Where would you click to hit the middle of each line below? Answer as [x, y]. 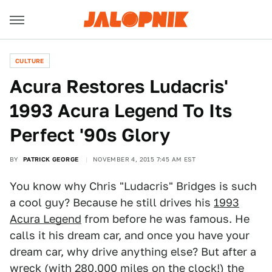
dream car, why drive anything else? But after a [133, 252]
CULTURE [30, 61]
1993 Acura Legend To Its [121, 110]
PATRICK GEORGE [51, 159]
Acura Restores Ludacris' [119, 86]
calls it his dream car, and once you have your [130, 235]
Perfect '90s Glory [90, 135]
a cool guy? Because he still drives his [112, 202]
